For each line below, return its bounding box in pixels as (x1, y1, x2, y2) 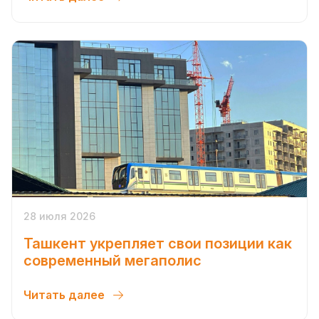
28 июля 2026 (23, 209, 95, 222)
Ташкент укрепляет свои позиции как (23, 234, 292, 252)
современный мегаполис (23, 251, 202, 269)
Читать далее (23, 287, 108, 302)
